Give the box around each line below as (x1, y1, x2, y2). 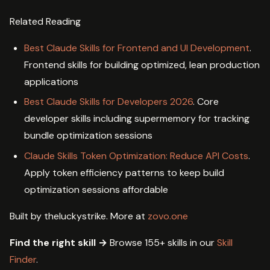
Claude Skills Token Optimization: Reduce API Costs (24, 149, 248, 162)
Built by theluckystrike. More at (10, 209, 148, 222)
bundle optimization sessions (24, 129, 152, 142)
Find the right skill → (10, 236, 107, 249)
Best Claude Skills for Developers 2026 (24, 95, 193, 108)
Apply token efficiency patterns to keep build (24, 166, 224, 179)
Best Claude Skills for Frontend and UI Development (24, 41, 250, 54)
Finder (10, 253, 36, 266)
